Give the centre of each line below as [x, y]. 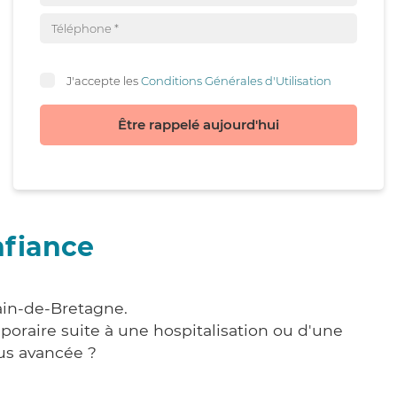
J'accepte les [104, 80]
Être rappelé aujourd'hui [198, 125]
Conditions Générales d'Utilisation [236, 80]
